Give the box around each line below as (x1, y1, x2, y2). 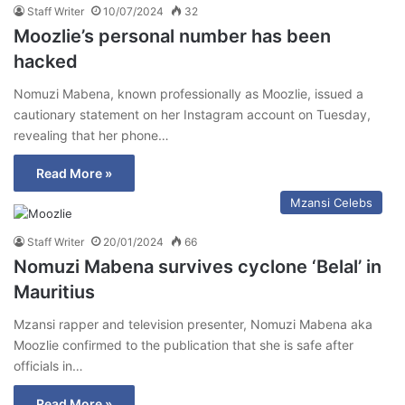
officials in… (14, 357, 83, 373)
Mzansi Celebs (290, 194, 372, 210)
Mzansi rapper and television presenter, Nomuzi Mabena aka (14, 316, 372, 332)
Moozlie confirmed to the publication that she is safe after (14, 336, 353, 353)
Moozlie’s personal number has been (14, 24, 331, 47)
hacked (14, 50, 78, 72)
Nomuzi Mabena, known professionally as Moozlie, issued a (14, 85, 363, 101)
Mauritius (14, 280, 95, 303)
